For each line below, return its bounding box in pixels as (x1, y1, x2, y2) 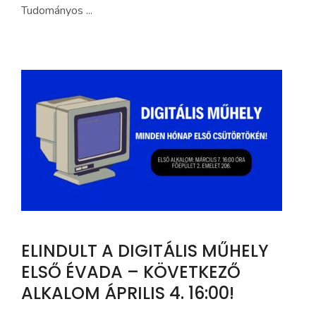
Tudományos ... (21, 3, 92, 18)
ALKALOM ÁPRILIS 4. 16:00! (21, 281, 234, 305)
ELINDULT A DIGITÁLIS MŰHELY (21, 239, 269, 262)
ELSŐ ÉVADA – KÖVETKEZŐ (21, 260, 241, 284)
